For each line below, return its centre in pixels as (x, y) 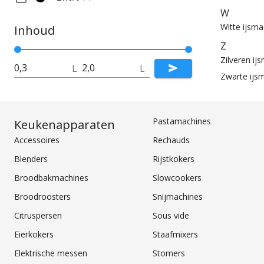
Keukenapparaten (65, 125)
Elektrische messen (51, 253)
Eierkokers (34, 235)
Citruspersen (38, 216)
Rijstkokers (174, 159)
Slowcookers (177, 178)
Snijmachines (178, 197)
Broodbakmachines (51, 178)
